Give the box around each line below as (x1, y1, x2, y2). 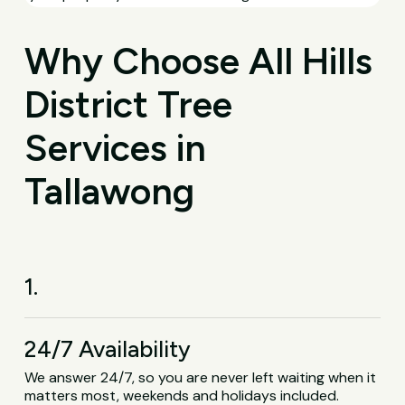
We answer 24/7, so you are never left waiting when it (24, 368, 377, 388)
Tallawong (24, 169, 195, 214)
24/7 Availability (24, 335, 192, 363)
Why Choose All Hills (24, 39, 373, 84)
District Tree (24, 82, 233, 127)
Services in (24, 126, 207, 171)
